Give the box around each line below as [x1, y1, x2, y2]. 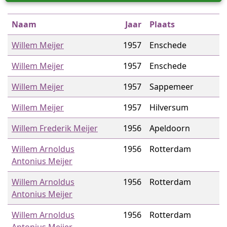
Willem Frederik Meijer [12, 123, 98, 134]
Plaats [149, 19, 175, 30]
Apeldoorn [149, 123, 190, 134]
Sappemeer [149, 81, 194, 92]
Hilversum [149, 102, 188, 113]
